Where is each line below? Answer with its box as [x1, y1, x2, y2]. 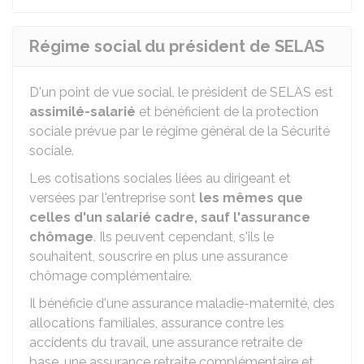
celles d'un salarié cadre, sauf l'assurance [29, 210, 310, 225]
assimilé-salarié [29, 104, 136, 119]
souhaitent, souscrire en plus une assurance [29, 249, 288, 264]
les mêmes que [199, 190, 303, 206]
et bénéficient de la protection [136, 104, 318, 119]
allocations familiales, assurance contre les [29, 315, 284, 331]
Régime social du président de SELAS [29, 37, 324, 56]
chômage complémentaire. [29, 268, 192, 284]
